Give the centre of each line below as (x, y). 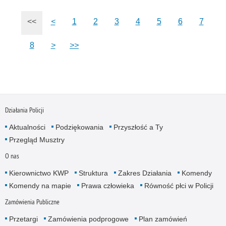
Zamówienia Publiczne (32, 202)
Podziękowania (79, 127)
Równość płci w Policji (179, 185)
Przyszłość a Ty (138, 127)
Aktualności (27, 127)
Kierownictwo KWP (39, 173)
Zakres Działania (145, 173)
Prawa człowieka (107, 185)
